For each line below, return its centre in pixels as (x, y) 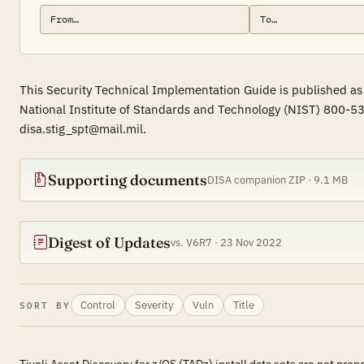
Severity (154, 305)
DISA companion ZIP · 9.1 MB (277, 180)
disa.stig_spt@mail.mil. (83, 129)
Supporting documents (128, 180)
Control (97, 305)
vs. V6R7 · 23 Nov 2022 (226, 243)
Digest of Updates (109, 243)
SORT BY (45, 305)
